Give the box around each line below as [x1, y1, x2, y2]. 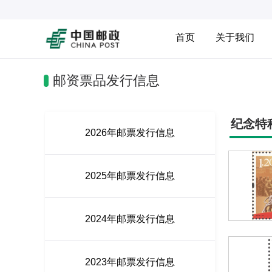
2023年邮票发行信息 [85, 257, 175, 267]
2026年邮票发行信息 [85, 127, 175, 138]
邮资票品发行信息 [53, 73, 160, 88]
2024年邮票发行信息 [85, 214, 175, 224]
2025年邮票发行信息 [85, 171, 175, 181]
